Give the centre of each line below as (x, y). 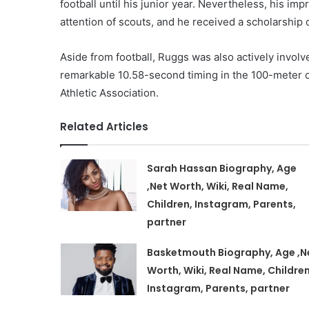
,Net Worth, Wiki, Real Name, (217, 186)
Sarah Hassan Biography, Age (221, 168)
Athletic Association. (109, 92)
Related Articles (104, 126)
